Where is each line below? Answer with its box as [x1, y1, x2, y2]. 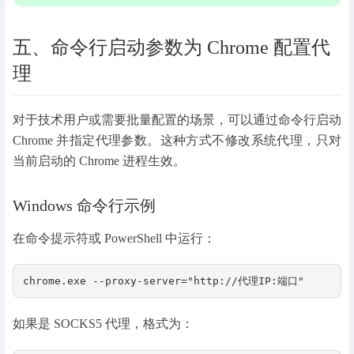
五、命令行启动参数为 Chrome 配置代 [13, 37, 330, 58]
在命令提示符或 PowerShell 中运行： [13, 232, 216, 246]
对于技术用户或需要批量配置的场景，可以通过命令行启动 [13, 113, 341, 127]
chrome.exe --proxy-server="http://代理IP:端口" [23, 275, 304, 288]
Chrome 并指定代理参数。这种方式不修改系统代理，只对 [13, 134, 341, 148]
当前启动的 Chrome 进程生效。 [13, 154, 186, 168]
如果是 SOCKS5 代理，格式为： [13, 317, 194, 331]
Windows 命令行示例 [13, 197, 156, 215]
